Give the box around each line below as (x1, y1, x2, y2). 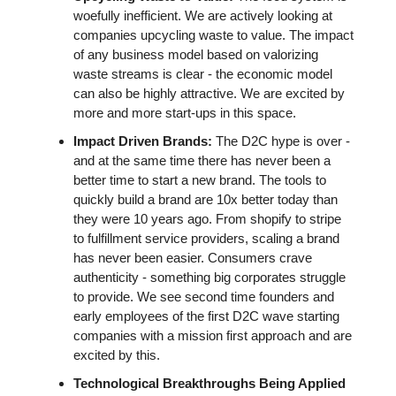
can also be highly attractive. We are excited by (73, 86, 345, 101)
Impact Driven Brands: (73, 133, 212, 148)
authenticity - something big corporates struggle (73, 270, 346, 285)
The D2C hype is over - (212, 133, 350, 148)
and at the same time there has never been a (73, 153, 331, 168)
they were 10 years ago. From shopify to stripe (73, 211, 341, 226)
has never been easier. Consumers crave (73, 250, 312, 265)
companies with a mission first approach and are (73, 328, 352, 343)
